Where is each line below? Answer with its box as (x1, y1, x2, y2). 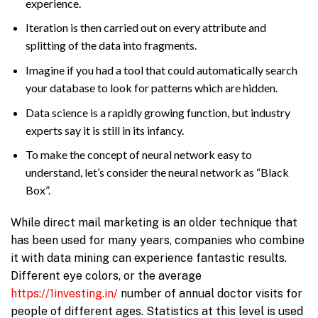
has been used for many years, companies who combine (11, 233, 305, 247)
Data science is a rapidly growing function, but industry (25, 105, 290, 119)
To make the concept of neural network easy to (25, 148, 252, 162)
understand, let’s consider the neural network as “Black (25, 165, 289, 180)
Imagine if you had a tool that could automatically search (25, 62, 297, 77)
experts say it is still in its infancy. (25, 123, 184, 137)
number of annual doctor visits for (118, 286, 302, 300)
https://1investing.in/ (11, 286, 118, 300)
